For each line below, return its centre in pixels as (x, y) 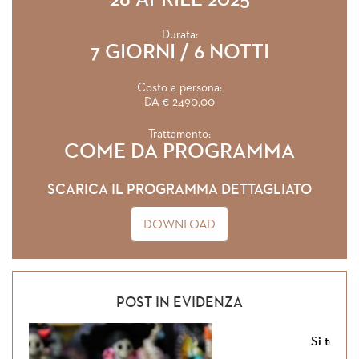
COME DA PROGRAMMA (179, 152)
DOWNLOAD (179, 225)
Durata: (179, 35)
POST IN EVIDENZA (179, 303)
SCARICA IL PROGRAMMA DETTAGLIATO (179, 190)
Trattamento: (179, 134)
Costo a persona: (179, 88)
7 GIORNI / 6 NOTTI (179, 53)
